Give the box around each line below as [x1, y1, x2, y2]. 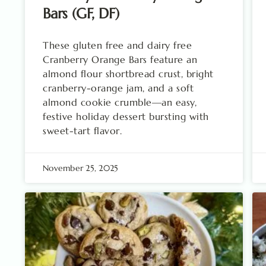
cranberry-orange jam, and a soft [43, 81, 194, 94]
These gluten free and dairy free [43, 39, 192, 51]
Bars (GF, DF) [43, 4, 119, 23]
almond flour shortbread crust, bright [43, 67, 214, 80]
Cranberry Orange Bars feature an [43, 53, 197, 65]
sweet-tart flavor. [43, 124, 122, 137]
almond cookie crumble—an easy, [43, 96, 197, 108]
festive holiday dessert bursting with [43, 110, 209, 122]
